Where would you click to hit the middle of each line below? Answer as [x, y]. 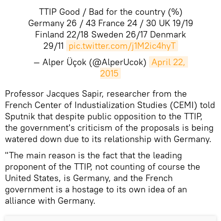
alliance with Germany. [50, 201]
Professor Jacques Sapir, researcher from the [96, 93]
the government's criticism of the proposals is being [109, 128]
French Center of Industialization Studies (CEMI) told [110, 105]
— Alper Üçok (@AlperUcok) [91, 62]
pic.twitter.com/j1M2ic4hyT [122, 46]
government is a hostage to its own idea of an [96, 189]
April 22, [168, 62]
